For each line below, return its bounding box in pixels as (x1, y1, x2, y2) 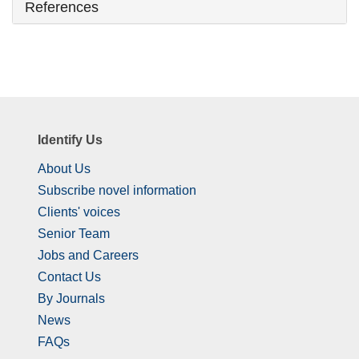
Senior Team (38, 226, 110, 240)
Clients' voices (38, 204, 120, 219)
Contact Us (38, 269, 101, 284)
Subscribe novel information (38, 183, 196, 197)
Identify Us (38, 133, 103, 147)
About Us (38, 161, 91, 175)
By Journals (38, 291, 105, 305)
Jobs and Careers (38, 248, 139, 262)
